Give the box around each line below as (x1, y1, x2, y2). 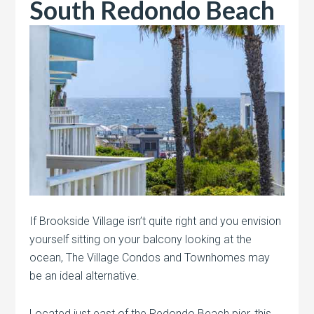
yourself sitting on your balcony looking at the (29, 232, 252, 246)
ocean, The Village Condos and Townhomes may (29, 250, 271, 264)
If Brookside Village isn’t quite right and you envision (29, 214, 282, 228)
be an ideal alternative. (29, 268, 140, 282)
